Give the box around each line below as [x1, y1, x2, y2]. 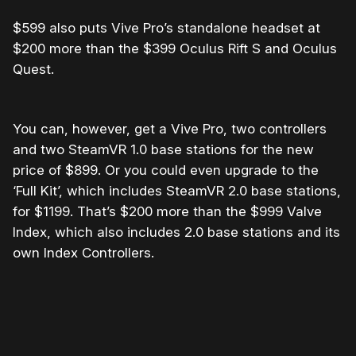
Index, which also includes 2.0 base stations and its [13, 224, 340, 241]
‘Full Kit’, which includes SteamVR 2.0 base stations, [13, 183, 341, 199]
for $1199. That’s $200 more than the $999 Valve [13, 203, 322, 220]
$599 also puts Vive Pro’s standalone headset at [13, 20, 320, 37]
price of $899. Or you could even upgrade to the [13, 162, 319, 179]
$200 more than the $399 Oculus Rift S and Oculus [13, 41, 337, 57]
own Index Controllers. [13, 245, 154, 261]
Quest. [13, 61, 54, 78]
